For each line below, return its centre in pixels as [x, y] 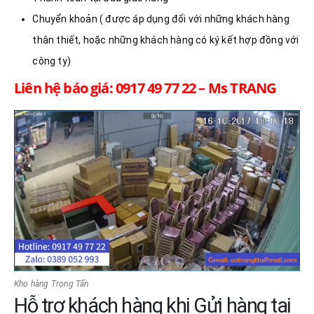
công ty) [52, 61]
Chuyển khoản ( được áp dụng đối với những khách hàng [161, 19]
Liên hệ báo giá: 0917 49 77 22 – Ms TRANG [145, 88]
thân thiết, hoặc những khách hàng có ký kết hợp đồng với [166, 40]
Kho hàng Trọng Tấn [52, 284]
